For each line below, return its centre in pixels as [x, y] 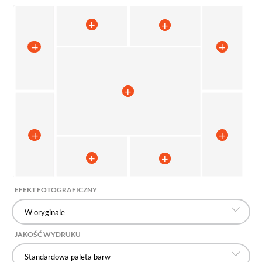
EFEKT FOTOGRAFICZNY [56, 190]
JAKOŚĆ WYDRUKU [48, 235]
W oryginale [45, 213]
